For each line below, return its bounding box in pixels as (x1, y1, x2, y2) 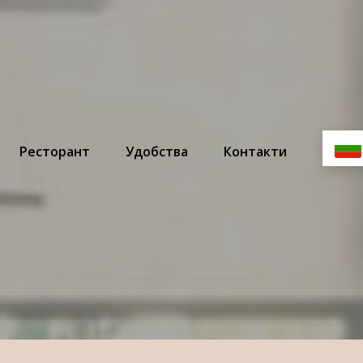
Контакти (224, 142, 287, 160)
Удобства (126, 142, 188, 160)
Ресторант (19, 142, 90, 160)
